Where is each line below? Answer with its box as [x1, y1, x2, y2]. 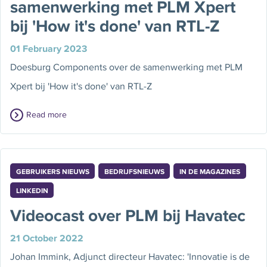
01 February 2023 [10, 42, 88, 54]
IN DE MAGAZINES [179, 167, 241, 176]
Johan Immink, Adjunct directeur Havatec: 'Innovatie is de [10, 251, 250, 262]
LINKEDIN [15, 186, 48, 195]
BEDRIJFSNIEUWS [104, 167, 164, 176]
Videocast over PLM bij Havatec [10, 206, 246, 225]
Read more [26, 109, 67, 119]
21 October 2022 [10, 232, 84, 243]
